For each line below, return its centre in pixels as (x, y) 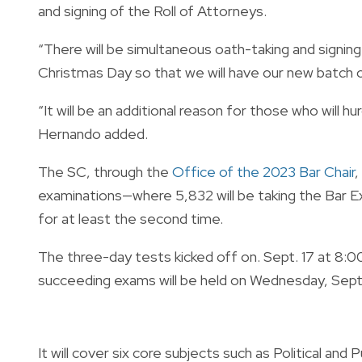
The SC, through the (105, 171)
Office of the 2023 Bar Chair (263, 171)
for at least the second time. (130, 218)
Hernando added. (93, 133)
